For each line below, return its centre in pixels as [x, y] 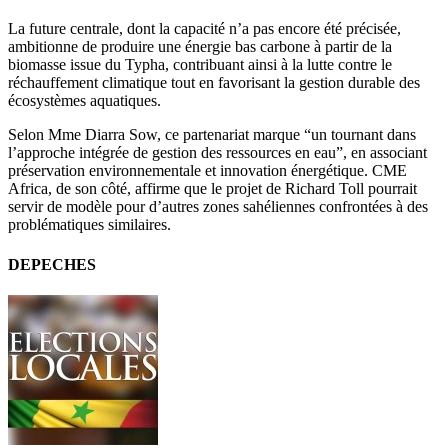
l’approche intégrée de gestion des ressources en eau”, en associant [217, 153]
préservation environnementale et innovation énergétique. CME [207, 171]
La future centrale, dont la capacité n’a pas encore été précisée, [204, 29]
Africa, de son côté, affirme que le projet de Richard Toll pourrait [212, 189]
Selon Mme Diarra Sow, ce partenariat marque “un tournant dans [212, 135]
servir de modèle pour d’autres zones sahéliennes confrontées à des [218, 207]
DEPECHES [52, 264]
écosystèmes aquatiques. [84, 101]
